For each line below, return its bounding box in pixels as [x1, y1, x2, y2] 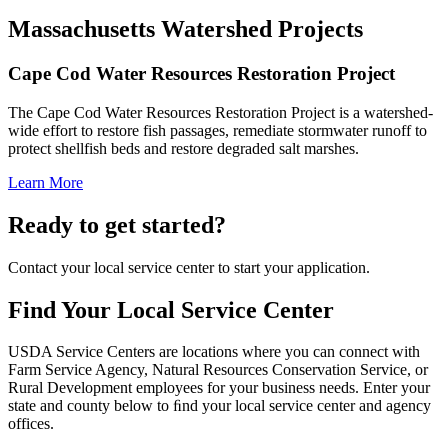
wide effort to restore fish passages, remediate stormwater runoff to [8, 121, 427, 139]
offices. [8, 415, 54, 433]
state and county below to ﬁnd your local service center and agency [8, 397, 431, 415]
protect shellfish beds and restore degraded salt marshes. [8, 139, 359, 157]
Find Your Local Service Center [8, 296, 334, 323]
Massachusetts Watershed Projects [8, 16, 363, 43]
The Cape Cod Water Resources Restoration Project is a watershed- [8, 103, 433, 121]
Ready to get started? [8, 211, 226, 238]
